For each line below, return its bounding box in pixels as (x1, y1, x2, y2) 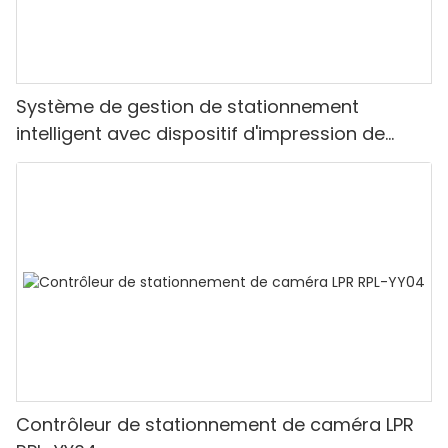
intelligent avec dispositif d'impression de (16, 120, 385, 146)
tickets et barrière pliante (16, 147, 240, 173)
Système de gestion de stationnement (16, 93, 359, 119)
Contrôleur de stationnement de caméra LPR (16, 412, 414, 438)
